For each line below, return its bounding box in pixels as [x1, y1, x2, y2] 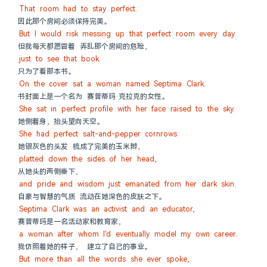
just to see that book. [19, 54, 101, 64]
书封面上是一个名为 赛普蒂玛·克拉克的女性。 [18, 92, 169, 101]
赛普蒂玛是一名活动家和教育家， [18, 217, 125, 226]
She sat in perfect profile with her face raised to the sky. [19, 104, 235, 114]
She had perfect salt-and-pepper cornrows [19, 129, 178, 139]
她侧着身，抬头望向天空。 [18, 117, 104, 126]
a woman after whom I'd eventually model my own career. [19, 229, 238, 239]
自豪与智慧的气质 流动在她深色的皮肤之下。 [18, 192, 166, 201]
